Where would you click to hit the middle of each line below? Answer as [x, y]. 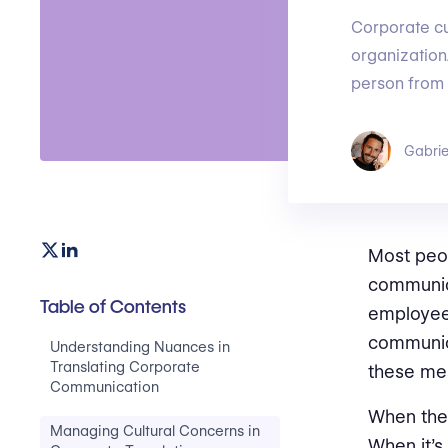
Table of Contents [113, 306]
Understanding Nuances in [140, 347]
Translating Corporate [125, 367]
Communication [104, 387]
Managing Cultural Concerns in [155, 431]
